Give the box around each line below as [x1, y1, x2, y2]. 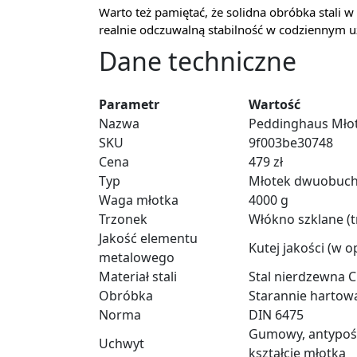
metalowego [99, 248, 175, 266]
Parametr [99, 95, 159, 113]
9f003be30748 [249, 133, 333, 151]
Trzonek [99, 210, 147, 228]
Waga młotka [99, 190, 178, 209]
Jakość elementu [99, 229, 198, 247]
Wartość [249, 95, 300, 113]
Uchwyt [99, 334, 144, 352]
